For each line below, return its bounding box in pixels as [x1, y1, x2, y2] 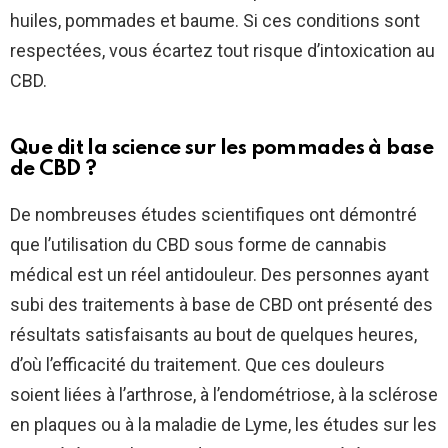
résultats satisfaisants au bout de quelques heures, [10, 324, 417, 346]
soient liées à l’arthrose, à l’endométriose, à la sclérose [10, 384, 438, 406]
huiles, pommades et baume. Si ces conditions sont [10, 10, 420, 32]
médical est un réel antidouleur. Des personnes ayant [10, 264, 429, 286]
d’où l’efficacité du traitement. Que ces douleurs [10, 354, 385, 376]
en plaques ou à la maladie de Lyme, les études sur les [10, 414, 437, 436]
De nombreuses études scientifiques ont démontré [10, 204, 417, 226]
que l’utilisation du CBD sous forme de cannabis [10, 234, 387, 256]
